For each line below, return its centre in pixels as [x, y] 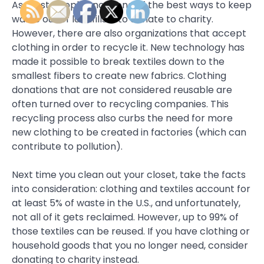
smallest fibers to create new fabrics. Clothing [119, 75]
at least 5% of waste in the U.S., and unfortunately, [126, 203]
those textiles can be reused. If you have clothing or [131, 231]
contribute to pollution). [67, 146]
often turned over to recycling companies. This [120, 104]
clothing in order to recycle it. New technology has [128, 47]
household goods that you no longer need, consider [130, 245]
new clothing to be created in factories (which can [129, 132]
